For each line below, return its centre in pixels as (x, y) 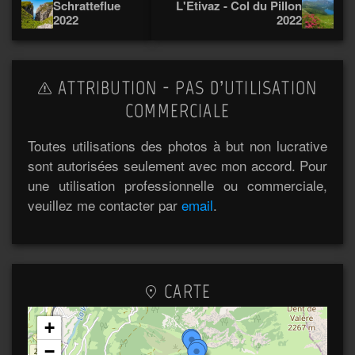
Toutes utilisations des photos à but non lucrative (177, 146)
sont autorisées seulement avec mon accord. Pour (177, 166)
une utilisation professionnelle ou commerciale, (177, 185)
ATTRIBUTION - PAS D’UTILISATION (185, 88)
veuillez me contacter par (105, 205)
